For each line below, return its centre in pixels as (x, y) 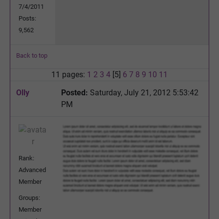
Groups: (29, 197)
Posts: (27, 18)
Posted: (75, 92)
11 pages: (69, 74)
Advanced (32, 170)
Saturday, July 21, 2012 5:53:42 (143, 92)
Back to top (32, 55)
